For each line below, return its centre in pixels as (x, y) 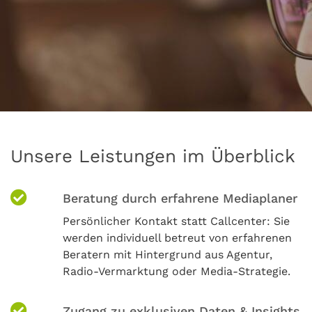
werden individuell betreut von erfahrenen (177, 237)
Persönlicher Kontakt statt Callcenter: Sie (176, 221)
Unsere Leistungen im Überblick (153, 156)
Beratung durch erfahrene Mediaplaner (180, 198)
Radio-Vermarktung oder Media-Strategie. (176, 271)
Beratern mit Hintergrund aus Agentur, (167, 254)
